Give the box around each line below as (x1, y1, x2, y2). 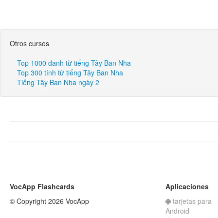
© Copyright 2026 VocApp (10, 196, 89, 206)
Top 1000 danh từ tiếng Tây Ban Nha (17, 58, 131, 68)
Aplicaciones (165, 182, 209, 191)
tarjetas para (171, 196, 212, 206)
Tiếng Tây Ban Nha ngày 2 (17, 77, 99, 87)
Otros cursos (10, 38, 49, 48)
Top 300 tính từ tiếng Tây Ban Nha (17, 68, 123, 77)
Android (165, 206, 189, 216)
